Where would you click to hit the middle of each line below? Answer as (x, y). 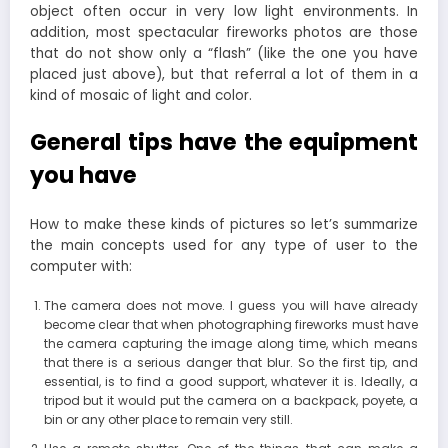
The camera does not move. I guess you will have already (230, 306)
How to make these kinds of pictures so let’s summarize (224, 225)
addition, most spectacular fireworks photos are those (224, 33)
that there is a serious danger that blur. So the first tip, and (230, 363)
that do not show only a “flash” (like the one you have (224, 54)
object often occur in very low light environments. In (224, 12)
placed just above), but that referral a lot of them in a (224, 75)
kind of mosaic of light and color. (141, 96)
